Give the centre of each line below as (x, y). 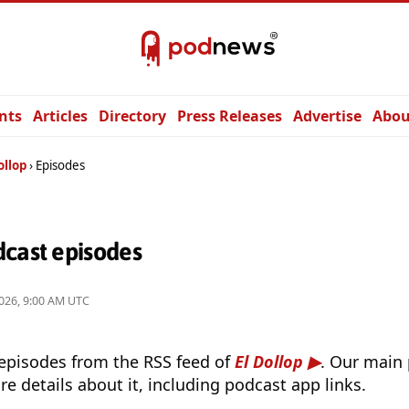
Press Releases (230, 116)
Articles (60, 116)
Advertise (327, 116)
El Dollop (269, 362)
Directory (132, 116)
